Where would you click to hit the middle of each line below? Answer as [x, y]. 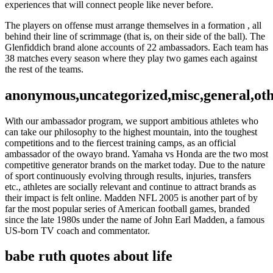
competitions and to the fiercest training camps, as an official [120, 143]
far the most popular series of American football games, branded [127, 208]
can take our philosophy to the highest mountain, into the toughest [131, 132]
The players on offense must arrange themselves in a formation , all [133, 25]
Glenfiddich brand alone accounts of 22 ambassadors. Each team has [136, 47]
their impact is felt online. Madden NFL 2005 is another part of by [131, 197]
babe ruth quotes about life [89, 256]
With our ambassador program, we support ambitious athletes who [132, 121]
